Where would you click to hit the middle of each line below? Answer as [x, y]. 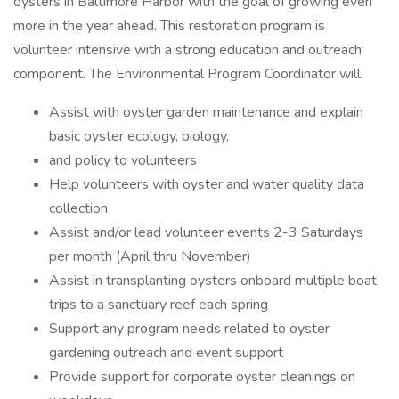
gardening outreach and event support [166, 353]
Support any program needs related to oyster [189, 329]
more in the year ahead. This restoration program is [169, 26]
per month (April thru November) [150, 256]
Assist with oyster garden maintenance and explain [206, 112]
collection [78, 208]
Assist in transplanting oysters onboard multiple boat [213, 281]
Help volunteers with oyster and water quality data [207, 184]
